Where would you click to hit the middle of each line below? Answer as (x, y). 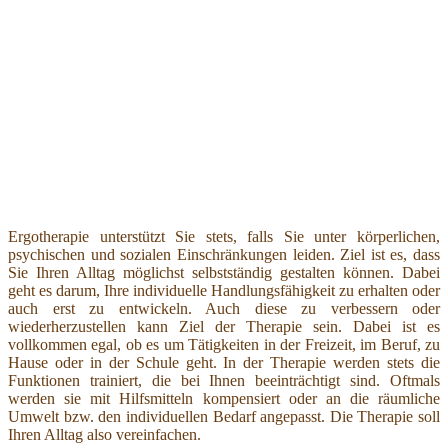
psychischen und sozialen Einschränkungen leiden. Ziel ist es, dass (224, 254)
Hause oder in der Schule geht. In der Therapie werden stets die (224, 362)
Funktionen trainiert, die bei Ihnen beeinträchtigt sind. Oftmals (224, 380)
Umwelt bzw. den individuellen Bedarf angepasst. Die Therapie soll (224, 416)
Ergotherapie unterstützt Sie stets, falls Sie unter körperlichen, (224, 236)
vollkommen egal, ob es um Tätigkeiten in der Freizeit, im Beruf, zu (224, 344)
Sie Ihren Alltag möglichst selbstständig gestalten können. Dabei (224, 272)
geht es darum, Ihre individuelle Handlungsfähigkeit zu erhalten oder (224, 290)
